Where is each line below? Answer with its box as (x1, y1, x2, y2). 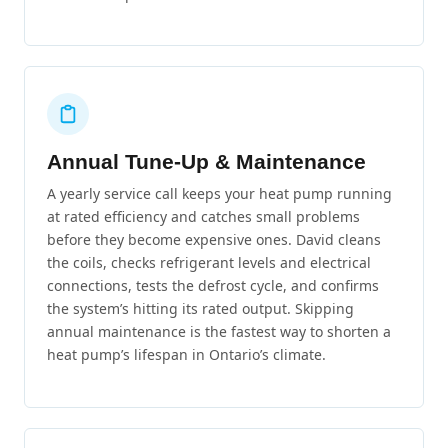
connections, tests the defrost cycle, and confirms (47, 276, 379, 296)
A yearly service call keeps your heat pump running (47, 184, 392, 204)
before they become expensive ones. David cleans (47, 230, 381, 250)
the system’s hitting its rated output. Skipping (47, 299, 354, 319)
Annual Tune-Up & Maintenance (47, 150, 366, 174)
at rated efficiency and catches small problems (47, 207, 360, 227)
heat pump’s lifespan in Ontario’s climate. (47, 345, 326, 365)
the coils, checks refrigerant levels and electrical (47, 253, 371, 273)
